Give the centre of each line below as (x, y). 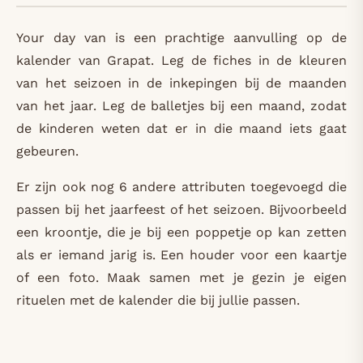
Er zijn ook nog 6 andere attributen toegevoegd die (181, 187)
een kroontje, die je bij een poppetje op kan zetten (181, 232)
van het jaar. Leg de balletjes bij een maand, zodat (181, 106)
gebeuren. (47, 151)
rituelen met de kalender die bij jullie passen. (158, 300)
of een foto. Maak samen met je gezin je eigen (181, 278)
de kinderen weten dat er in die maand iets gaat (181, 128)
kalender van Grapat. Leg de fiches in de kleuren (181, 60)
